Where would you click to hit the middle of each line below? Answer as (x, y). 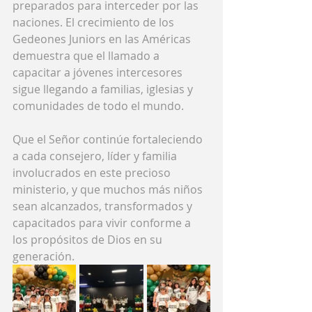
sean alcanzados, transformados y (104, 206)
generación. (44, 256)
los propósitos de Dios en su (89, 239)
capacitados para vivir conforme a (103, 223)
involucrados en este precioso (93, 172)
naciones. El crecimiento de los (95, 22)
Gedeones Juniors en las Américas (103, 39)
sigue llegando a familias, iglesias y (104, 89)
